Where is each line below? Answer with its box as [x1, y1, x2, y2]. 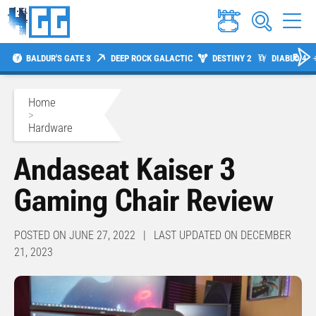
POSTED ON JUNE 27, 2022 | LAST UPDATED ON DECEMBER [14, 229, 291, 243]
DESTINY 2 [212, 52, 252, 63]
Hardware [28, 121, 73, 135]
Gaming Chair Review [14, 182, 274, 219]
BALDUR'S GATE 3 [25, 52, 91, 63]
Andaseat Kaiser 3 [14, 151, 235, 188]
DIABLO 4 [271, 52, 307, 63]
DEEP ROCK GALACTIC [110, 52, 193, 63]
